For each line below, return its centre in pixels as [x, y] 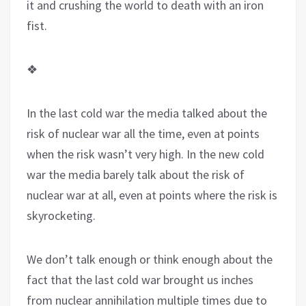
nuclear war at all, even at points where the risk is [152, 195]
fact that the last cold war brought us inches [140, 279]
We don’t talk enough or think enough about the [150, 259]
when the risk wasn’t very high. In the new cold [145, 154]
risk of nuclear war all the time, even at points [143, 133]
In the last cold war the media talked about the [147, 113]
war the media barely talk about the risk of [136, 174]
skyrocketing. [61, 215]
